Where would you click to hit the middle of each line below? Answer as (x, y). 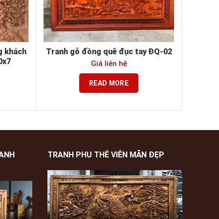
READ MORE (109, 83)
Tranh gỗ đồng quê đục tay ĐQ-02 (109, 52)
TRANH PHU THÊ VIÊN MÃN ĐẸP (106, 155)
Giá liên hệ (109, 64)
